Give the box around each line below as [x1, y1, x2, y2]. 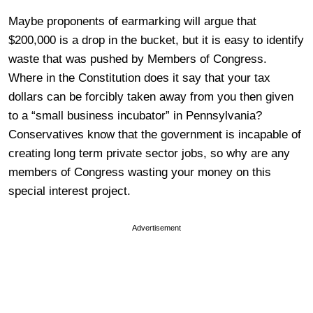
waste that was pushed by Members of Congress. [8, 52, 270, 66]
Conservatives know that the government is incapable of [8, 128, 301, 141]
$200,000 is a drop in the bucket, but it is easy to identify [8, 34, 304, 47]
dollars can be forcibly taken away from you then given [8, 90, 293, 103]
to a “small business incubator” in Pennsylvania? [8, 109, 265, 122]
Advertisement [132, 224, 181, 232]
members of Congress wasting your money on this [8, 166, 271, 179]
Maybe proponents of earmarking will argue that [8, 15, 256, 28]
